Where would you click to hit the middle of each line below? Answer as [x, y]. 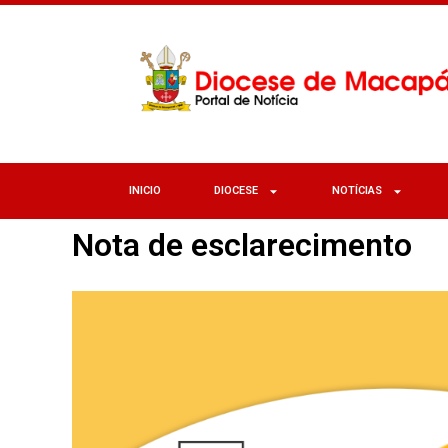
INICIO [144, 190]
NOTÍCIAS [356, 190]
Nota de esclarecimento [242, 245]
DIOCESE [235, 190]
